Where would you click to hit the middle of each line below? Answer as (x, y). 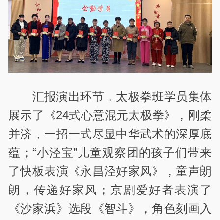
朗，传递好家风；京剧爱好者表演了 (110, 190)
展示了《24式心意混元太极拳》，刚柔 (110, 115)
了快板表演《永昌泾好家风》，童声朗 (110, 171)
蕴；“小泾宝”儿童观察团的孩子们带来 (110, 152)
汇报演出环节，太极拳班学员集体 (122, 96)
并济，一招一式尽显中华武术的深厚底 (110, 134)
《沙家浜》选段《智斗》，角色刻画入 (110, 208)
